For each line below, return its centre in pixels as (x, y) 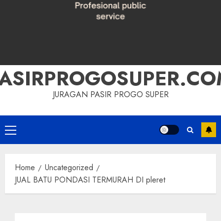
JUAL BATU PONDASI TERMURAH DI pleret (90, 180)
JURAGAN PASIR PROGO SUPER (110, 94)
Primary (22, 131)
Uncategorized (69, 167)
